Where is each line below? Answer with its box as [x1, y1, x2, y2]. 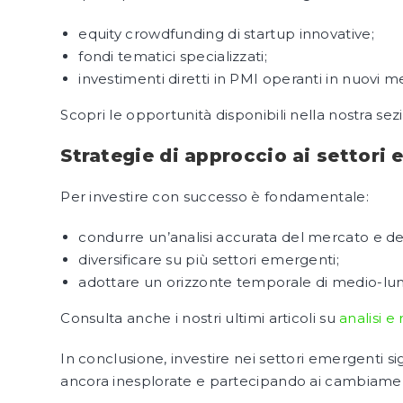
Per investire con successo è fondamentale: [60, 188, 369, 205]
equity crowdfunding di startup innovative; [78, 25, 374, 42]
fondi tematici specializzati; [78, 48, 267, 65]
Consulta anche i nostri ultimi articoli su [60, 309, 340, 327]
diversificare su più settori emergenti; [78, 251, 339, 268]
